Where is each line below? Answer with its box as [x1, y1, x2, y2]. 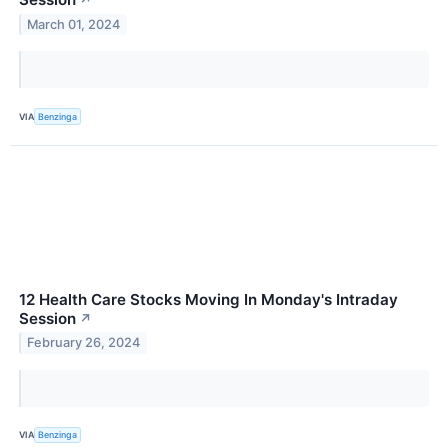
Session [19, 308, 76, 328]
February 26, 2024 [27, 335, 141, 351]
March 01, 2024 [27, 17, 121, 33]
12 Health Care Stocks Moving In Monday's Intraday [19, 289, 398, 309]
